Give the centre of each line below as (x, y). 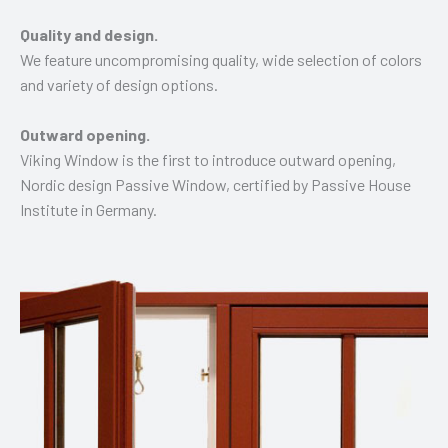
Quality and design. (89, 34)
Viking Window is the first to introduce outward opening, (208, 159)
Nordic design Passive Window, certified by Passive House (215, 184)
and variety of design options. (119, 84)
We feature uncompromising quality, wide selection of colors (221, 59)
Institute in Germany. (88, 209)
